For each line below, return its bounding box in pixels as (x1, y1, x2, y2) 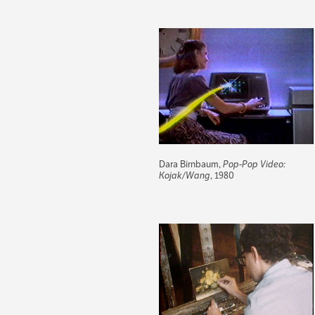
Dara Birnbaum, (159, 157, 223, 170)
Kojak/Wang (159, 169, 210, 181)
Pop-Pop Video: (223, 157, 285, 170)
